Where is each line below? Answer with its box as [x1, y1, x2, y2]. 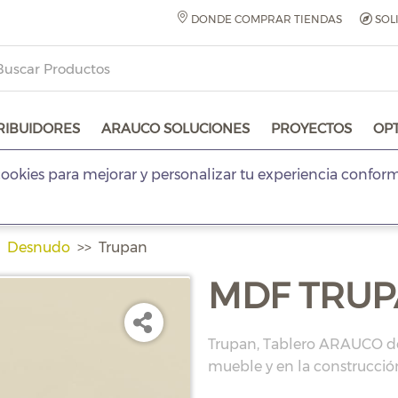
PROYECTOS [271, 120, 352, 137]
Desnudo [7, 239, 70, 256]
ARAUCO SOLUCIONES [101, 120, 250, 137]
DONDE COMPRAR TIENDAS [188, 12, 342, 26]
